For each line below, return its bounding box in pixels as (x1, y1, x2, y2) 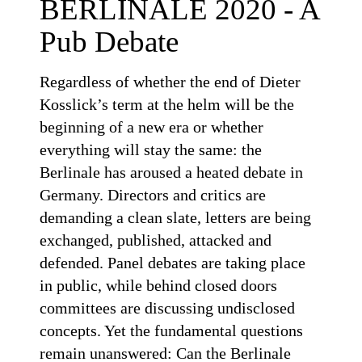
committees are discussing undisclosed (40, 298, 296, 317)
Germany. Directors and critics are (40, 185, 267, 204)
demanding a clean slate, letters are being (40, 208, 312, 226)
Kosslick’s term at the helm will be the (40, 95, 295, 113)
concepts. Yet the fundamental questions (40, 321, 304, 339)
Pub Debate (40, 24, 179, 58)
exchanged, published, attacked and (40, 230, 272, 249)
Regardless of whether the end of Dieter (40, 72, 301, 90)
